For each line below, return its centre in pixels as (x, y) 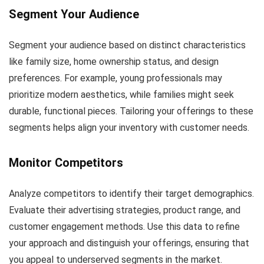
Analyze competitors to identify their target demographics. (131, 193)
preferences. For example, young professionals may (115, 78)
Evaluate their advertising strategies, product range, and (125, 210)
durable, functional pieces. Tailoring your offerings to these (131, 111)
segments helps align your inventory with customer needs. (129, 127)
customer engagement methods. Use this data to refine (124, 226)
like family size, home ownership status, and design (114, 61)
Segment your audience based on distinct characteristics (127, 45)
